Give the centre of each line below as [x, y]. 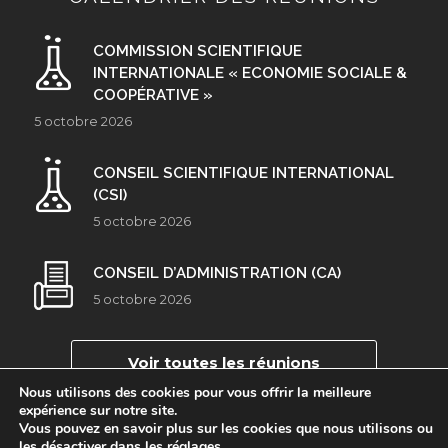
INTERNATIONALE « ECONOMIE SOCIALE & [250, 72]
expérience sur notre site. [98, 410]
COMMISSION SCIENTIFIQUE [197, 50]
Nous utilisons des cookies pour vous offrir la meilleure [195, 392]
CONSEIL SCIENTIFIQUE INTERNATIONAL [243, 172]
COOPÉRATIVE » [153, 94]
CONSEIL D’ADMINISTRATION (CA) [217, 272]
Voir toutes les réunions [224, 363]
